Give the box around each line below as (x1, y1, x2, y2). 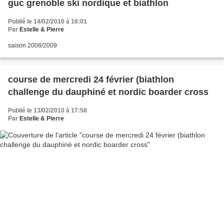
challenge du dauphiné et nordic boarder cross (8, 86, 208, 97)
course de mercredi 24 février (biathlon (8, 74, 174, 84)
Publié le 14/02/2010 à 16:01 (8, 17, 87, 25)
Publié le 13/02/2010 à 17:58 (8, 106, 87, 114)
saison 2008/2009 (8, 41, 57, 49)
